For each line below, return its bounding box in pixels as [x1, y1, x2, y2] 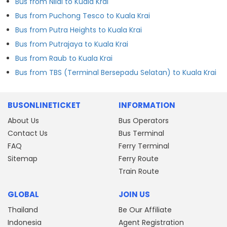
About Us [8, 115, 39, 126]
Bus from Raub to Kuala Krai [15, 53, 112, 63]
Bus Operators [119, 115, 169, 126]
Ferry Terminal [119, 140, 169, 151]
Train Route [119, 166, 159, 176]
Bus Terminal [119, 128, 164, 138]
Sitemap [8, 153, 37, 164]
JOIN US [119, 188, 150, 200]
